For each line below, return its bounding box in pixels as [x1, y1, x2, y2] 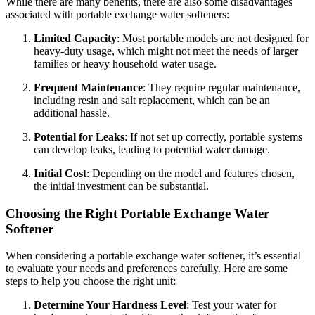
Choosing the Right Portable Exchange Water [6, 205, 269, 221]
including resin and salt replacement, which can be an [34, 94, 270, 106]
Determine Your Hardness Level [34, 299, 186, 311]
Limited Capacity [34, 32, 117, 44]
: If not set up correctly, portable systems [124, 130, 302, 143]
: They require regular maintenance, [143, 81, 300, 94]
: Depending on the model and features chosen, [86, 167, 295, 179]
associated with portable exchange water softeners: [6, 8, 229, 20]
